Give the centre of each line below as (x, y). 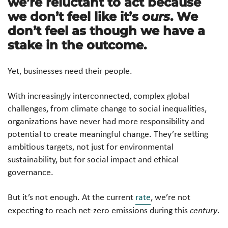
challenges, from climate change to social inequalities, (107, 108)
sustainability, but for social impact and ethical (93, 159)
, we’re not (170, 197)
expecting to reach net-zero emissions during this (99, 210)
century (204, 210)
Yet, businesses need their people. (70, 70)
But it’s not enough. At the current (72, 197)
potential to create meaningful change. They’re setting (108, 134)
